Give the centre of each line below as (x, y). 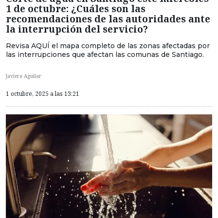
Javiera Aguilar (24, 76)
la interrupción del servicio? (77, 29)
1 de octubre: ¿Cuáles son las (76, 9)
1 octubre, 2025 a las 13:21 (43, 93)
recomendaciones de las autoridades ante (108, 19)
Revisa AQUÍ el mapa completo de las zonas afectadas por (108, 46)
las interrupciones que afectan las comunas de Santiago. (105, 55)
